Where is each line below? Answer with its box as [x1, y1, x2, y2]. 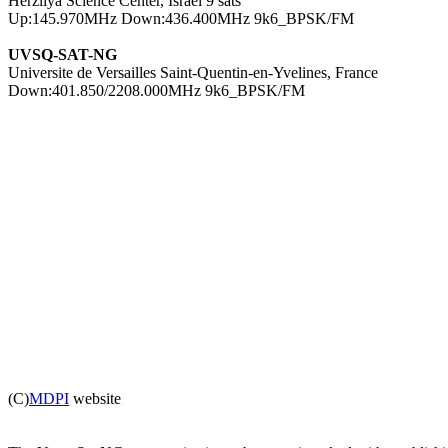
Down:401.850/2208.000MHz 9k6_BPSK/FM [8, 81, 305, 99]
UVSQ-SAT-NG [8, 45, 117, 63]
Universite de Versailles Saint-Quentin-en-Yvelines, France [8, 63, 378, 81]
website [69, 389, 121, 407]
